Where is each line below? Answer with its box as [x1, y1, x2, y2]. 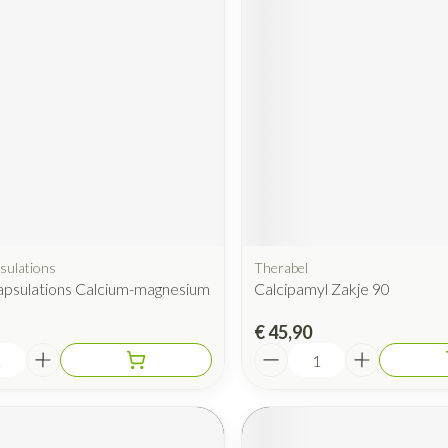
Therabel [253, 259, 308, 277]
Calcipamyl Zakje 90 [253, 279, 390, 299]
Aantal [252, 342, 302, 362]
